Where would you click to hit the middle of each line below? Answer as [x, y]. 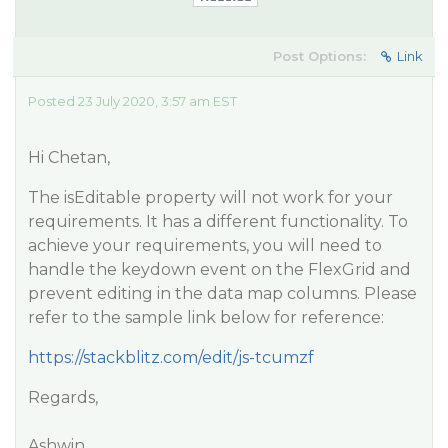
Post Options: [319, 56]
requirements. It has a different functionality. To [218, 221]
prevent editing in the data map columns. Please [222, 293]
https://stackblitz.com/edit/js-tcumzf [171, 357]
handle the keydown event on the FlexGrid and [219, 269]
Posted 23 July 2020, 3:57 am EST [132, 101]
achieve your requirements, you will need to [205, 245]
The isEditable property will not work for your [210, 197]
